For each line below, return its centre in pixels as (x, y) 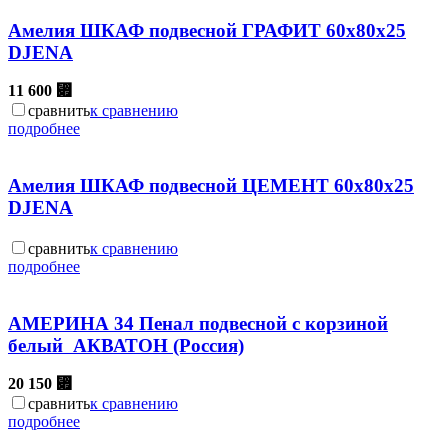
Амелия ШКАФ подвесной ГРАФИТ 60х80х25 (207, 30)
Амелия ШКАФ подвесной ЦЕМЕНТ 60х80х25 (211, 186)
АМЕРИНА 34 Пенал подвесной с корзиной (198, 323)
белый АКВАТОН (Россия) (126, 345)
